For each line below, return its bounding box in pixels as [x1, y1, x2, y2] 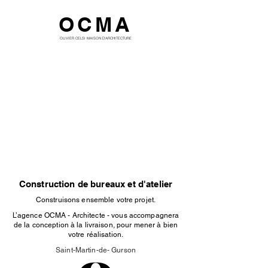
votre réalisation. [68, 230, 124, 239]
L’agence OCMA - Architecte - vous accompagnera [12, 211, 179, 220]
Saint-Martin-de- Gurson [56, 246, 136, 254]
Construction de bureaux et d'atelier [19, 179, 173, 189]
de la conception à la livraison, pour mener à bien [14, 221, 178, 229]
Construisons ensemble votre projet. [35, 196, 156, 204]
